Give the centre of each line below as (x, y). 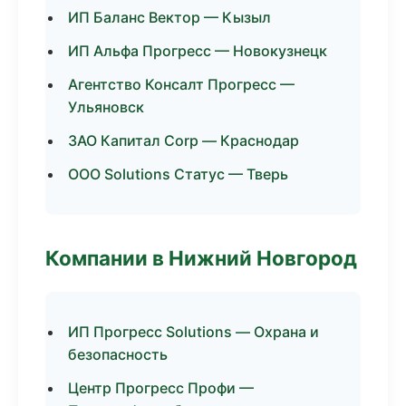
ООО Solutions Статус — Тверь (178, 174)
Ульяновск (106, 107)
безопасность (118, 354)
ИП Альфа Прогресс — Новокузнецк (198, 51)
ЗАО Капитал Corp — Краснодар (184, 140)
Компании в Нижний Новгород (201, 258)
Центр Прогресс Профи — (161, 388)
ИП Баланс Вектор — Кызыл (169, 17)
